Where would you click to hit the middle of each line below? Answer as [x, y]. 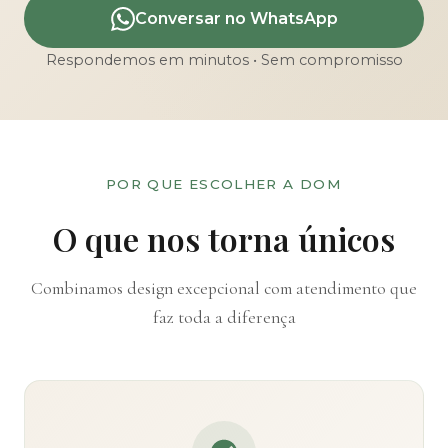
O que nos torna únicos [224, 239]
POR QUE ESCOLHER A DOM [224, 184]
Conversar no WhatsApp [236, 19]
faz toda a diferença [224, 318]
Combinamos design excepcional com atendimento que [224, 289]
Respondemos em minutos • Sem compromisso [224, 60]
